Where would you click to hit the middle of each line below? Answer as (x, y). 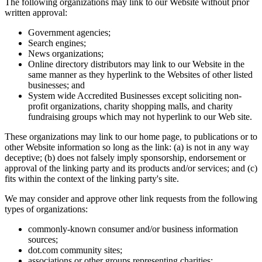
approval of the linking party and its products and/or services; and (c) (131, 168)
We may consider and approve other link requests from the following (131, 199)
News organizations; (66, 54)
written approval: (36, 13)
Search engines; (57, 43)
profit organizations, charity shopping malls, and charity (130, 106)
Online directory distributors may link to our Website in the (136, 64)
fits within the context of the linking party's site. (92, 179)
